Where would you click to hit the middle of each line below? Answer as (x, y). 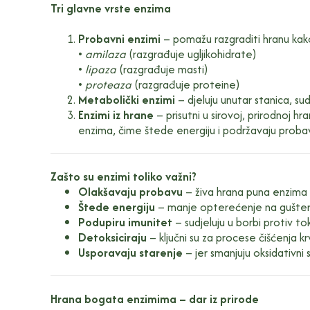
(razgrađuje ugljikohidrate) (191, 54)
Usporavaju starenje (130, 252)
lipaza (100, 69)
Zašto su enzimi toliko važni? (123, 176)
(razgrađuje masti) (162, 69)
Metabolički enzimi (126, 99)
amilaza (105, 54)
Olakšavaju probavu (130, 191)
